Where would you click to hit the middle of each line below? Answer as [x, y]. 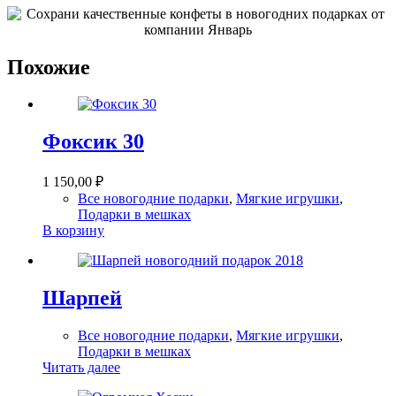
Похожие [49, 67]
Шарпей [82, 298]
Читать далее [81, 368]
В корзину [73, 231]
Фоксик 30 [93, 142]
